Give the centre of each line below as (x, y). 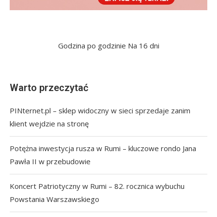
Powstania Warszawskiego (54, 199)
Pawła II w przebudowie (50, 162)
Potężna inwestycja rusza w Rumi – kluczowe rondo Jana (103, 148)
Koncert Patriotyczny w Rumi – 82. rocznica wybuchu (97, 186)
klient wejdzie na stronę (49, 124)
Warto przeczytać (49, 88)
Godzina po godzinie (92, 46)
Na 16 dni (143, 46)
